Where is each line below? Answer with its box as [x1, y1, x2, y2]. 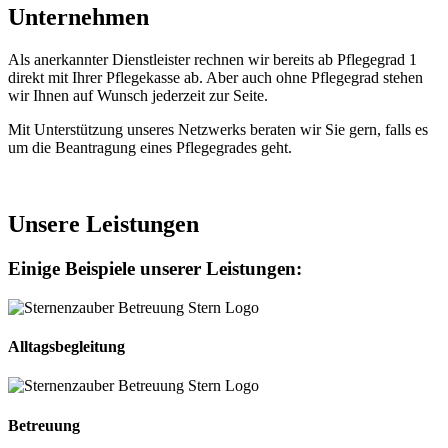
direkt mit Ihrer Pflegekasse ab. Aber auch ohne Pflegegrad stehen [8, 69, 423, 87]
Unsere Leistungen [8, 211, 199, 238]
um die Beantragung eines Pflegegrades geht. [8, 139, 292, 157]
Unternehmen [8, 4, 149, 31]
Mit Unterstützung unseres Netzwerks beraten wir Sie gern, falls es [8, 121, 428, 139]
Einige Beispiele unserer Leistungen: [8, 258, 302, 280]
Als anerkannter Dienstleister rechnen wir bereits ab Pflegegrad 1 [8, 51, 417, 69]
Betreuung [8, 416, 80, 434]
